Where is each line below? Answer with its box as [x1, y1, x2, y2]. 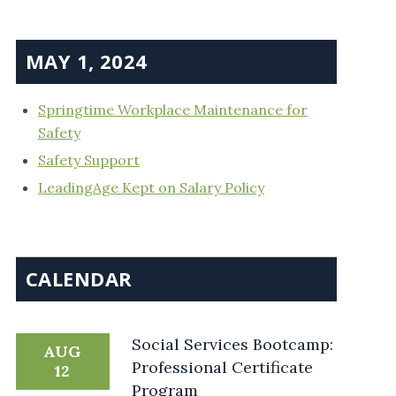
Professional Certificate [131, 357, 313, 378]
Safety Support [37, 151, 140, 170]
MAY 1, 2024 [25, 48, 148, 75]
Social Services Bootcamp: [131, 334, 333, 355]
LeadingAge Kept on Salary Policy [37, 179, 264, 197]
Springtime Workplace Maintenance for [37, 101, 308, 119]
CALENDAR [25, 265, 133, 293]
